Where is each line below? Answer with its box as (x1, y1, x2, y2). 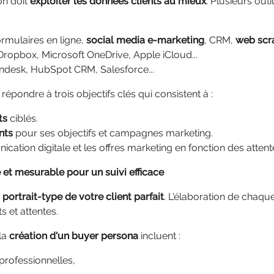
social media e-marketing (86, 34, 204, 46)
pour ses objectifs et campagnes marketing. (13, 127, 213, 139)
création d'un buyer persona (9, 230, 138, 242)
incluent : (138, 230, 180, 242)
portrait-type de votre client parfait (2, 191, 164, 202)
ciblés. (7, 113, 38, 124)
